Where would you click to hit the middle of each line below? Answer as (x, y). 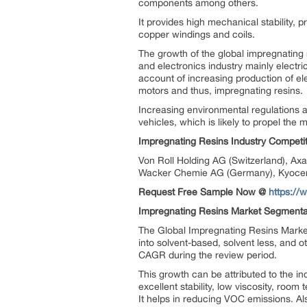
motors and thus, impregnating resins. (221, 90)
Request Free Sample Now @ (204, 192)
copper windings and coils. (197, 34)
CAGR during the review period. (208, 255)
